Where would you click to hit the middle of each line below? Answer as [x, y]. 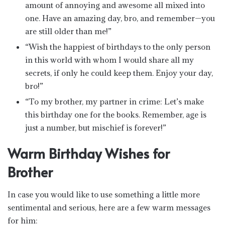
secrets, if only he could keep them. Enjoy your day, [119, 73]
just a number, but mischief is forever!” [96, 127]
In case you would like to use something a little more [104, 194]
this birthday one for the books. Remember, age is [116, 114]
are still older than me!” [68, 31]
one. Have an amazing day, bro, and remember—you [120, 18]
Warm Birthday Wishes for [89, 153]
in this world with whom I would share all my [109, 60]
